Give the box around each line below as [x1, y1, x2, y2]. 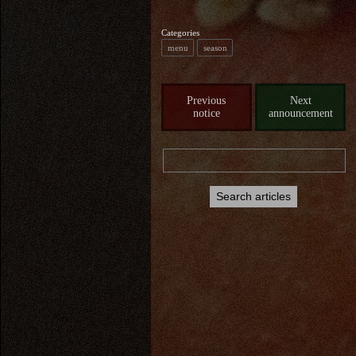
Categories [161, 27, 199, 37]
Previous [187, 95, 226, 107]
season [203, 42, 227, 52]
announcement [268, 107, 333, 120]
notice [192, 107, 220, 120]
